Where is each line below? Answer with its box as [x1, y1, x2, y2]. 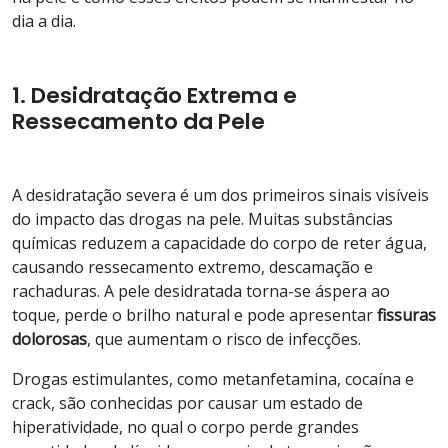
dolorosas [12, 327, 87, 350]
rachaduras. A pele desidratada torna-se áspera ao [12, 279, 390, 302]
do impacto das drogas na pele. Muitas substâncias [12, 207, 393, 230]
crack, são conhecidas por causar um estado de [12, 391, 363, 414]
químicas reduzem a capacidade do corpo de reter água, [12, 231, 427, 254]
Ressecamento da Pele [12, 105, 265, 137]
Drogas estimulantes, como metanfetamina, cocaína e [12, 367, 414, 390]
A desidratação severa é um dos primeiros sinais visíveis [12, 183, 429, 206]
